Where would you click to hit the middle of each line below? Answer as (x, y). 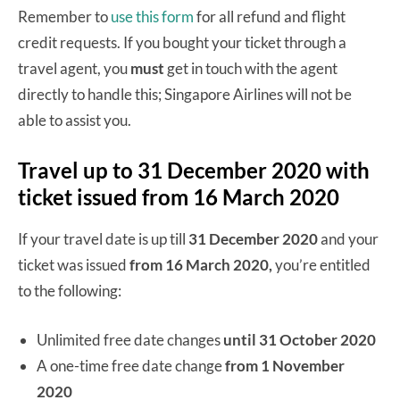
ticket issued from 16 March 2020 (179, 197)
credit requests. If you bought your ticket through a (182, 43)
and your (348, 239)
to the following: (70, 291)
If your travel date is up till (103, 239)
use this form (152, 17)
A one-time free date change (131, 366)
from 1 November (285, 366)
